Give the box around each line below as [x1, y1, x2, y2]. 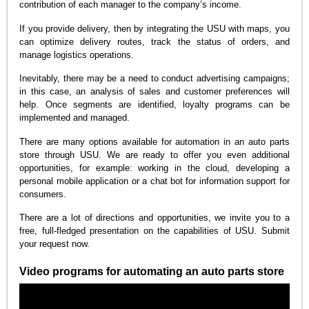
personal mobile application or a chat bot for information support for [19, 175, 290, 186]
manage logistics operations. [19, 49, 134, 60]
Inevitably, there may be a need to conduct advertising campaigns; [19, 73, 290, 84]
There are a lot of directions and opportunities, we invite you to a [19, 212, 290, 223]
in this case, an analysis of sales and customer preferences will [19, 86, 290, 97]
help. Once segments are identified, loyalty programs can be [19, 99, 290, 110]
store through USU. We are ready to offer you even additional [19, 149, 290, 160]
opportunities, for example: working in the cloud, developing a [19, 162, 290, 173]
